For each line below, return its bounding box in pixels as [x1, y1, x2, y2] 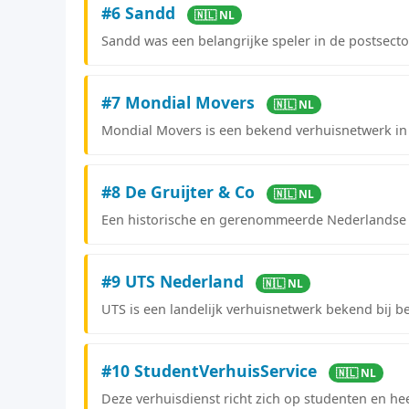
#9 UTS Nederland [101, 269, 248, 292]
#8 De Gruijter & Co [101, 180, 259, 203]
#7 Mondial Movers [101, 90, 259, 113]
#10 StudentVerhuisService [101, 359, 321, 382]
